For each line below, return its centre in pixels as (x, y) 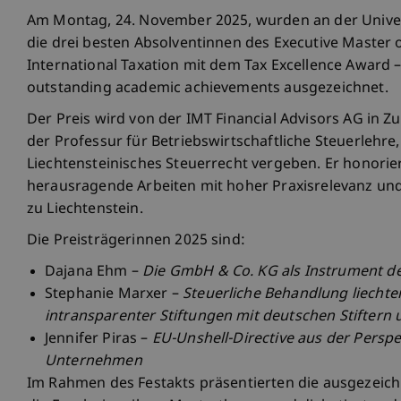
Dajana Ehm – (94, 273)
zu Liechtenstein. (85, 210)
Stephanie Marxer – (114, 295)
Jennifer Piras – (98, 340)
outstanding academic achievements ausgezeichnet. (208, 90)
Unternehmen (94, 363)
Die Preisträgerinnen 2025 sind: (136, 242)
